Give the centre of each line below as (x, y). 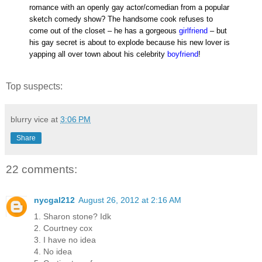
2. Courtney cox (63, 228)
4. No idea (53, 251)
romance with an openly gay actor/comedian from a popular (129, 8)
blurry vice (30, 120)
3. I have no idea (65, 239)
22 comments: (42, 170)
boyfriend (183, 54)
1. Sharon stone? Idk (73, 216)
